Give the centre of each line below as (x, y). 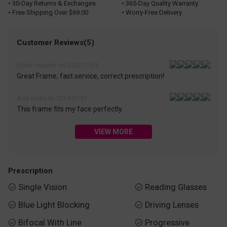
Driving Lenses (172, 205)
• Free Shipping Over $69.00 (48, 12)
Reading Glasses (176, 187)
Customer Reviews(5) (56, 43)
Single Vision (43, 187)
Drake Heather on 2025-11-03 (58, 66)
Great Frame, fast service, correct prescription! (91, 76)
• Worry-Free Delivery (152, 12)
